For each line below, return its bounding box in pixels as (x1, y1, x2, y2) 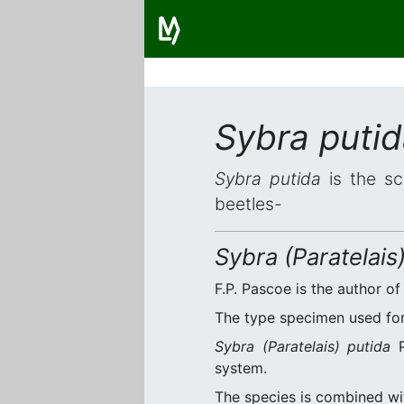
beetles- (215, 193, 282, 215)
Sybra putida (215, 168, 322, 189)
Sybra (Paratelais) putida (215, 337, 391, 355)
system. (215, 359, 267, 377)
